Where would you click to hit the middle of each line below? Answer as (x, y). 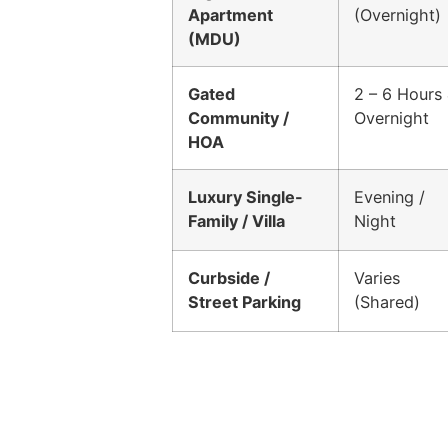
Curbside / (229, 277)
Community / (238, 117)
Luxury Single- (245, 196)
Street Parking (244, 301)
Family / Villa (236, 220)
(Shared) (387, 301)
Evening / (389, 196)
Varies (377, 277)
